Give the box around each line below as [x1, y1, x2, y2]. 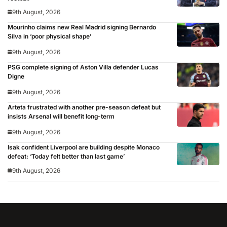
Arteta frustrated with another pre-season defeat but [8, 103, 161, 111]
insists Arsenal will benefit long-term [8, 112, 115, 121]
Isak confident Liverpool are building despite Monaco [8, 143, 160, 152]
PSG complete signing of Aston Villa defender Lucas [8, 63, 159, 71]
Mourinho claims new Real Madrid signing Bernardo [8, 23, 156, 31]
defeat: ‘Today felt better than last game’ [8, 153, 125, 161]
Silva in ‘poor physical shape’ [8, 32, 91, 41]
